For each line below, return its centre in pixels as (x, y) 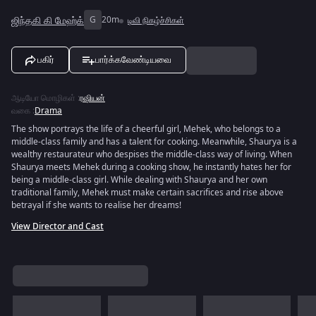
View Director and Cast (57, 226)
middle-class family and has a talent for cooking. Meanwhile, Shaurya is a (154, 142)
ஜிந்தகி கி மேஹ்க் (48, 20)
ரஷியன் (92, 98)
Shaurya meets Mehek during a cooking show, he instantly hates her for (151, 167)
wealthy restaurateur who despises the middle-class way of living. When (152, 154)
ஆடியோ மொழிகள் (43, 98)
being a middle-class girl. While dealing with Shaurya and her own (139, 180)
